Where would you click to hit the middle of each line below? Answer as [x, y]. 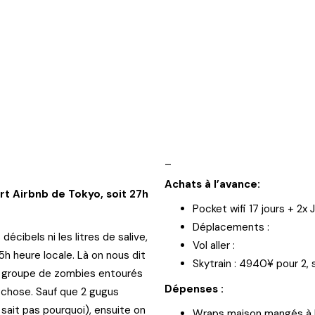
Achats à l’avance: [212, 184]
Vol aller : [214, 245]
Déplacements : [231, 227]
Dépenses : [195, 289]
